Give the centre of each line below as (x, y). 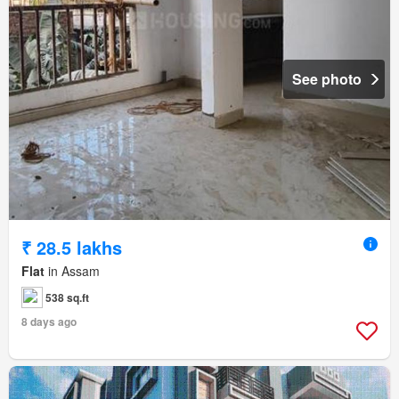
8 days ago (49, 322)
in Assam (72, 271)
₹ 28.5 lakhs (72, 248)
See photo (327, 79)
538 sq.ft (67, 298)
